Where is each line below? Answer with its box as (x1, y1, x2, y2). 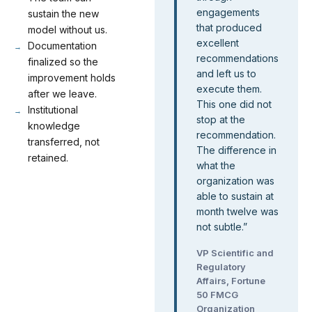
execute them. (196, 83, 262, 95)
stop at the (196, 114, 245, 125)
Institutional (28, 104, 78, 116)
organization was (196, 175, 274, 187)
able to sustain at (196, 190, 274, 202)
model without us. (28, 24, 107, 36)
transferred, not (28, 136, 100, 148)
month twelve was (196, 205, 279, 217)
